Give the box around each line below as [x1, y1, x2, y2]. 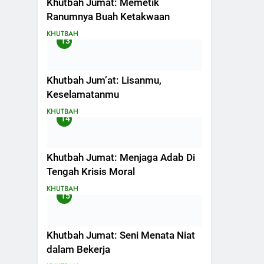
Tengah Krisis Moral [47, 166, 135, 178]
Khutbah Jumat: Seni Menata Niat [47, 230, 195, 242]
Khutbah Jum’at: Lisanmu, [47, 74, 161, 86]
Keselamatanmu [47, 88, 119, 100]
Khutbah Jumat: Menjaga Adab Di [47, 152, 195, 164]
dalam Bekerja [47, 244, 110, 256]
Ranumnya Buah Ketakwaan [47, 11, 170, 22]
